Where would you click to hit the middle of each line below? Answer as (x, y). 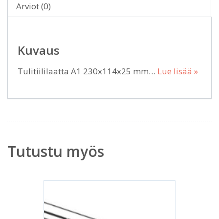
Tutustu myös (56, 151)
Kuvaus (39, 50)
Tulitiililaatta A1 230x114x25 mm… (88, 71)
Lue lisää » (178, 71)
